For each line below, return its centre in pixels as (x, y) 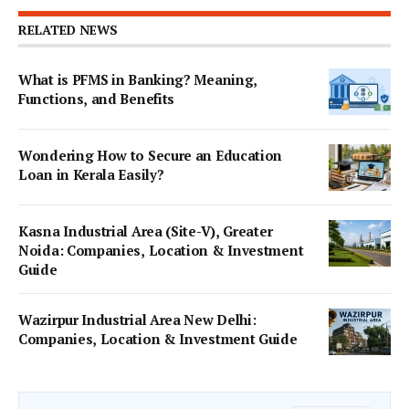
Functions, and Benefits (97, 99)
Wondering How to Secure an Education (151, 155)
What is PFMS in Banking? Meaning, (138, 79)
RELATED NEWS (68, 30)
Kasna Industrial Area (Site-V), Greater (146, 231)
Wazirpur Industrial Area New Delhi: (137, 320)
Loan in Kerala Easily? (91, 174)
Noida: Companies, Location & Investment (161, 250)
